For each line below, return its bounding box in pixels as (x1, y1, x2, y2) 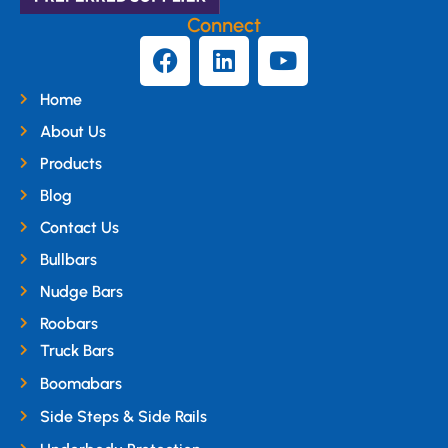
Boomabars (40, 373, 122, 393)
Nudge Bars (40, 281, 123, 301)
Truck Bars (40, 340, 114, 360)
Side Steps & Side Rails (40, 406, 207, 426)
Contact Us (40, 217, 119, 237)
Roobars (40, 313, 98, 333)
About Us (40, 121, 106, 141)
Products (40, 153, 102, 173)
